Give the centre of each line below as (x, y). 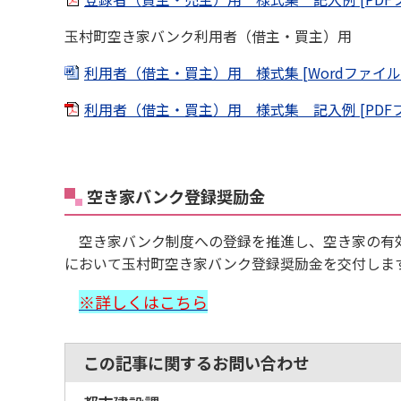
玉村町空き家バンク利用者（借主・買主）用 (208, 36)
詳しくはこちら (151, 302)
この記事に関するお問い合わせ (196, 363)
